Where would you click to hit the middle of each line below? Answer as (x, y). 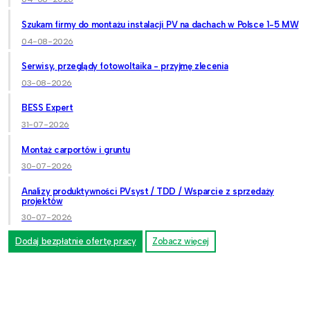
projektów (42, 201)
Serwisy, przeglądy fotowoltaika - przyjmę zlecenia (125, 66)
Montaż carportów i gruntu (76, 149)
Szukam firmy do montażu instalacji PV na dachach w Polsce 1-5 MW (160, 25)
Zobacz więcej (181, 241)
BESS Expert (47, 108)
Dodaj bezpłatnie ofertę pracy (76, 241)
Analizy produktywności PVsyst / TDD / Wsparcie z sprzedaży (148, 191)
